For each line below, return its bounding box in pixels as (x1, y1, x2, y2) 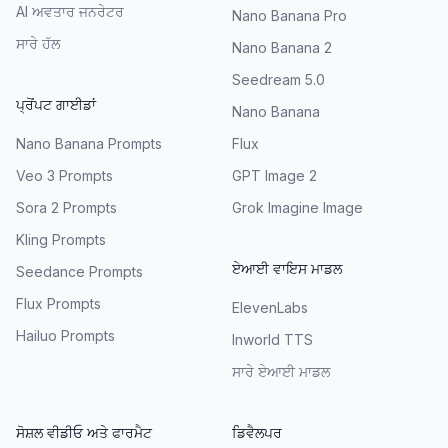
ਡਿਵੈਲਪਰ (232, 423, 282, 441)
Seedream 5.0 (232, 70, 325, 88)
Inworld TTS (232, 330, 313, 348)
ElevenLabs (232, 298, 308, 316)
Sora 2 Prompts (16, 198, 117, 216)
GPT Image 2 (232, 166, 317, 184)
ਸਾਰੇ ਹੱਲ (16, 34, 60, 52)
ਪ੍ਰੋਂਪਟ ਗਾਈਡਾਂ (16, 95, 96, 113)
